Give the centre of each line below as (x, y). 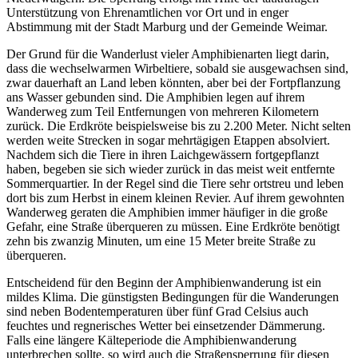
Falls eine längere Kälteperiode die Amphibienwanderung (151, 340)
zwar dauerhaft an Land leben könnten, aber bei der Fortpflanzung (173, 83)
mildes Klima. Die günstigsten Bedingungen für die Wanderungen (173, 297)
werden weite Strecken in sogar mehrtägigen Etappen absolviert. (168, 141)
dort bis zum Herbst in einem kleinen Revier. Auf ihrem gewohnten (175, 198)
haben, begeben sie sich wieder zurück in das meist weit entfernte (171, 169)
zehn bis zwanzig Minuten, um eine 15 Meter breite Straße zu (161, 241)
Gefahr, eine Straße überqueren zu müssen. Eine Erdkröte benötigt (173, 227)
